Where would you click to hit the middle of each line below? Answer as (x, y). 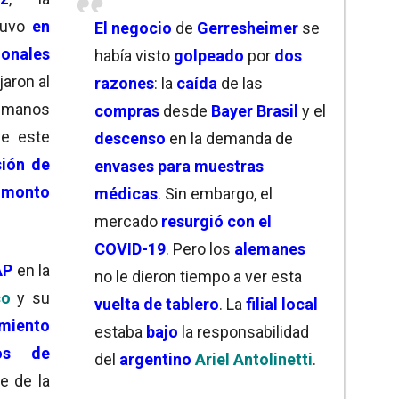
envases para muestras (179, 166)
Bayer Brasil (255, 110)
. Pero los (200, 248)
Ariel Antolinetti (254, 359)
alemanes (270, 248)
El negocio (133, 28)
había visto (134, 55)
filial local (280, 304)
